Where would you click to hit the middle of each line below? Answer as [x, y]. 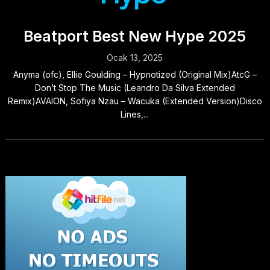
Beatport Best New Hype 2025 [135, 36]
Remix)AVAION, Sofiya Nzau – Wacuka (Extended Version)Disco [135, 101]
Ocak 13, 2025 [135, 58]
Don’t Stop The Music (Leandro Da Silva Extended [135, 88]
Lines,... [135, 115]
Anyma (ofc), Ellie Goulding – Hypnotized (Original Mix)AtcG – [135, 75]
